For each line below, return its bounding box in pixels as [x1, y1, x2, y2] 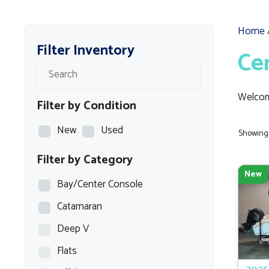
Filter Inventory [37, 39, 134, 62]
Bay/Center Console [57, 176, 143, 193]
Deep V [57, 220, 89, 237]
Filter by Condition [37, 96, 136, 116]
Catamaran [57, 198, 102, 215]
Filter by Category [37, 150, 133, 170]
